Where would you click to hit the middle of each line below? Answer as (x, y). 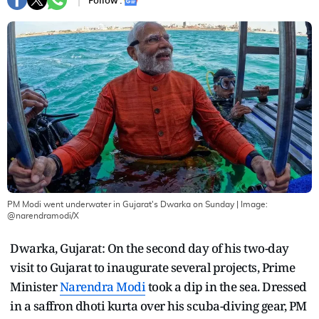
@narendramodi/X (43, 215)
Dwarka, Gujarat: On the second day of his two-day (150, 248)
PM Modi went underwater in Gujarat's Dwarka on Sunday (121, 204)
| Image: (251, 204)
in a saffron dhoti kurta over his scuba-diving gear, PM (158, 305)
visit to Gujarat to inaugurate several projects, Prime (152, 267)
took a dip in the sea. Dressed (226, 286)
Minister (35, 286)
